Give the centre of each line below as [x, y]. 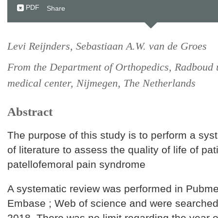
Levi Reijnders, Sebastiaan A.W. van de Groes [107, 46]
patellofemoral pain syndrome [76, 164]
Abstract [30, 112]
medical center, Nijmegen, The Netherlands [101, 83]
